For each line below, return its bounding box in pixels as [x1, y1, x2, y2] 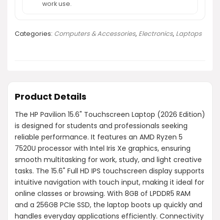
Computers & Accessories [54, 29, 136, 38]
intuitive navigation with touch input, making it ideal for [15, 177, 204, 187]
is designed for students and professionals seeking [15, 120, 188, 131]
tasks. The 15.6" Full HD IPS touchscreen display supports [15, 165, 204, 176]
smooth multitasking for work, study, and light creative [15, 154, 202, 165]
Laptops [176, 29, 202, 38]
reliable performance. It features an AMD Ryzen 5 [15, 132, 183, 142]
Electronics [138, 29, 173, 38]
